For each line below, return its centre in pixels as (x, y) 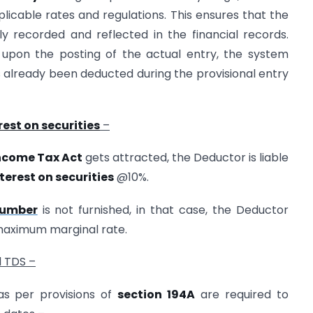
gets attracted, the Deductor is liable (185, 158)
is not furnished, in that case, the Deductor (163, 210)
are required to (242, 294)
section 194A (156, 294)
